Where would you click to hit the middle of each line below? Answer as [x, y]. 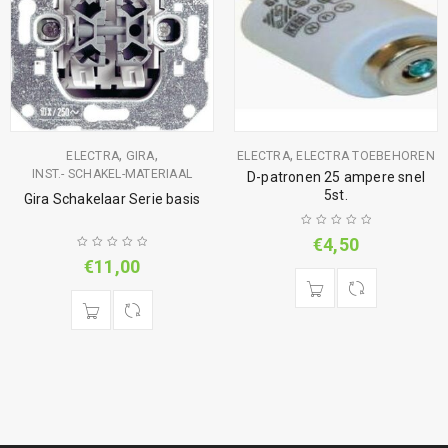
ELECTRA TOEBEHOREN [365, 155]
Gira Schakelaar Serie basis [112, 198]
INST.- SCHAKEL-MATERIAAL [112, 173]
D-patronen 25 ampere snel [336, 176]
